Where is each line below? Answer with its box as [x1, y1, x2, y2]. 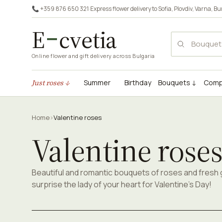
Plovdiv [174, 4, 192, 13]
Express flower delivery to [90, 4, 158, 13]
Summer [84, 78, 111, 87]
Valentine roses [54, 113, 102, 122]
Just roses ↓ [32, 78, 70, 88]
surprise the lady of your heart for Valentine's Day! [32, 179, 212, 190]
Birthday [124, 78, 151, 87]
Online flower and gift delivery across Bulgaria [32, 52, 155, 59]
